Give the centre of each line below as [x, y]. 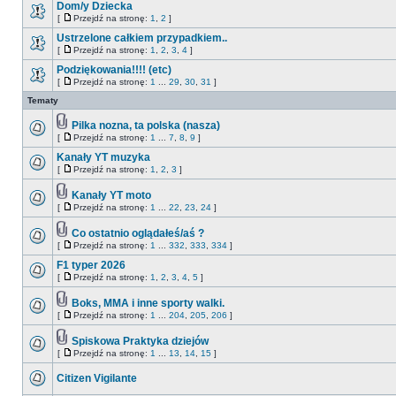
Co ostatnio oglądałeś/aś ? [138, 233]
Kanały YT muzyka [103, 157]
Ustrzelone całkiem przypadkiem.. [142, 38]
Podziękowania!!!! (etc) [114, 70]
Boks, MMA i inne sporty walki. [148, 303]
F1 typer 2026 [91, 265]
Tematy [43, 100]
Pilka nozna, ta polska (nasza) [146, 126]
